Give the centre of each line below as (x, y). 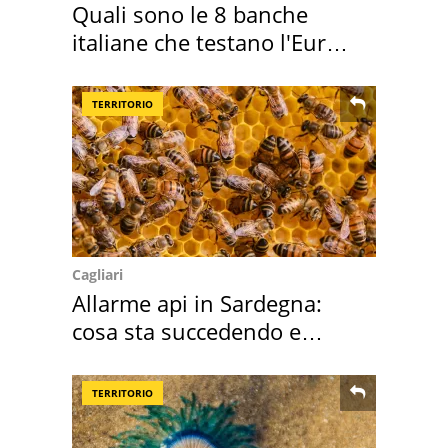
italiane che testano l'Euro (205, 41)
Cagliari (97, 274)
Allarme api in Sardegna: (197, 302)
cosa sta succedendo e (186, 330)
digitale (109, 69)
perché (107, 358)
